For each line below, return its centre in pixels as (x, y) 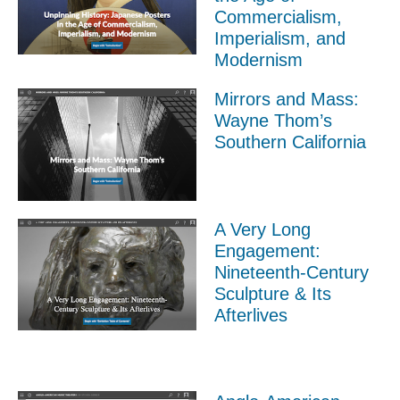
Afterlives (251, 315)
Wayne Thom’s (273, 121)
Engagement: (267, 250)
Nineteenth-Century (292, 272)
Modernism (258, 60)
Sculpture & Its (273, 293)
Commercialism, (278, 17)
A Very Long (262, 229)
